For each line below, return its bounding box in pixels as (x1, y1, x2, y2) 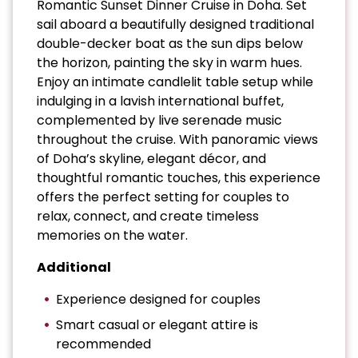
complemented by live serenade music (37, 110, 282, 129)
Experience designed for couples (56, 289, 261, 308)
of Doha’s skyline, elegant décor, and (37, 149, 266, 168)
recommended (56, 334, 151, 353)
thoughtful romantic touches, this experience (37, 168, 320, 187)
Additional (37, 257, 111, 276)
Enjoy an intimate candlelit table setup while (37, 72, 313, 91)
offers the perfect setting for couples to (37, 187, 289, 206)
